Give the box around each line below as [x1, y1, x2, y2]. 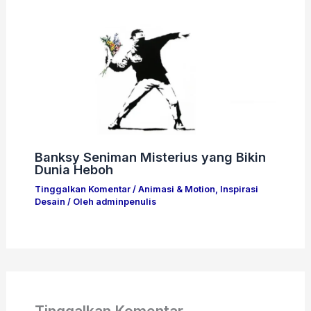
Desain [34, 196, 65, 208]
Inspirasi [219, 184, 258, 195]
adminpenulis [95, 196, 156, 208]
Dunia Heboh [34, 162, 113, 178]
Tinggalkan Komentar [34, 184, 131, 195]
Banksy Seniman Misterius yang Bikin [34, 149, 266, 165]
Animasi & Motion [137, 184, 215, 195]
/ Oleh [65, 196, 96, 208]
